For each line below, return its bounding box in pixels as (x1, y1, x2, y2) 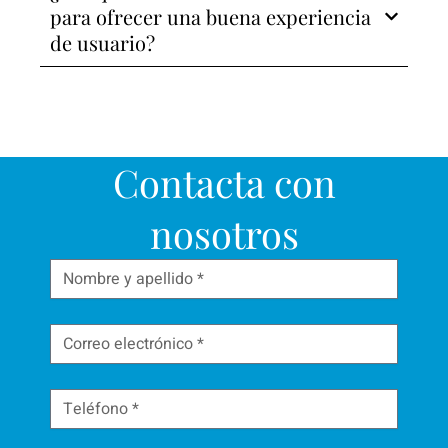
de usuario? (50, 28, 155, 56)
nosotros (149, 207, 299, 259)
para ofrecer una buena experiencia (50, 2, 371, 30)
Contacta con (112, 156, 336, 208)
